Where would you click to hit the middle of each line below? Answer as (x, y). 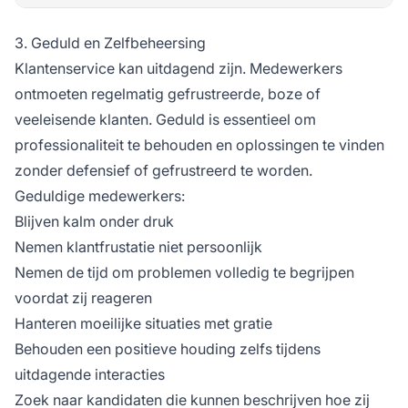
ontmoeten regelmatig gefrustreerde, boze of (168, 93)
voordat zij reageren (83, 297)
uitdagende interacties (90, 374)
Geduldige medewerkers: (100, 195)
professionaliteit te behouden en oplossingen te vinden (199, 144)
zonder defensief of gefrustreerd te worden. (163, 170)
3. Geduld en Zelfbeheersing (110, 42)
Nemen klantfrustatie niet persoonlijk (138, 246)
